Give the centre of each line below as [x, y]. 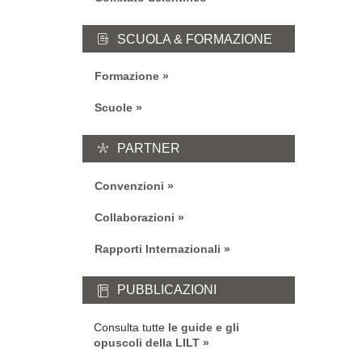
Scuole [114, 108]
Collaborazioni [135, 218]
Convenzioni [129, 186]
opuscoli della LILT [147, 342]
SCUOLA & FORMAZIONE [195, 38]
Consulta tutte [131, 327]
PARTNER [149, 148]
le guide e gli [204, 327]
